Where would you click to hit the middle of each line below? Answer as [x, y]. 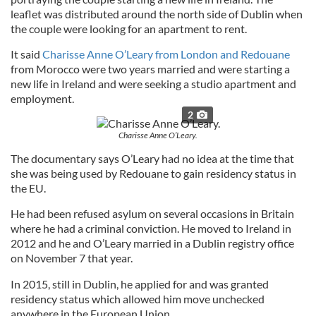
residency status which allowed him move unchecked [138, 299]
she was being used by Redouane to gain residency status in [153, 173]
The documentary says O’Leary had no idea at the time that [152, 158]
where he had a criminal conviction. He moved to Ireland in [151, 228]
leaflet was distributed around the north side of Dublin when [157, 14]
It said [26, 54]
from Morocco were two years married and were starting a [150, 69]
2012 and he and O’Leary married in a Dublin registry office [152, 243]
